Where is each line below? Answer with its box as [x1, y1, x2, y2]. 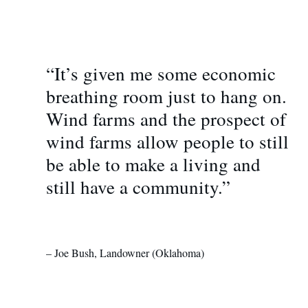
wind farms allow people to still [45, 129, 289, 154]
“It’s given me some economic [45, 60, 276, 86]
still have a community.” [45, 174, 230, 199]
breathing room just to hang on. [45, 83, 287, 109]
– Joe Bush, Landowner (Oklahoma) [45, 245, 204, 260]
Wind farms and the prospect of [45, 106, 286, 131]
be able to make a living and [45, 151, 261, 177]
